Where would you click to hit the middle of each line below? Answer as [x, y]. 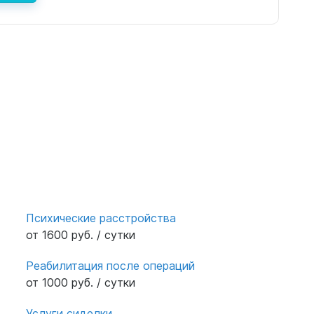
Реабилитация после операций [111, 265]
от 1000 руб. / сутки [81, 282]
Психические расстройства [101, 218]
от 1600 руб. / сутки [81, 234]
